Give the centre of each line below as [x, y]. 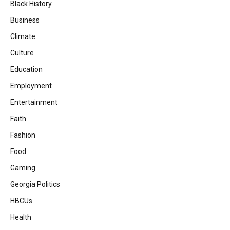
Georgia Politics [35, 185]
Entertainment [34, 102]
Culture [22, 53]
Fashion [23, 135]
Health [21, 217]
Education [26, 70]
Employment [31, 86]
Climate [23, 37]
